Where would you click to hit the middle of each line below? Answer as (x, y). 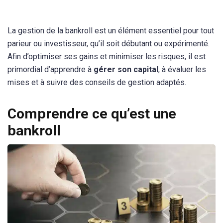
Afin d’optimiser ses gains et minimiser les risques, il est (107, 56)
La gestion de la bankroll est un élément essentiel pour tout (111, 31)
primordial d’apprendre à (51, 69)
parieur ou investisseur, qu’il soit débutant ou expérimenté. (109, 44)
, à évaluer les (182, 69)
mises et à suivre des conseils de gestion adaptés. (97, 82)
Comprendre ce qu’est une (92, 114)
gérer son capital (126, 69)
